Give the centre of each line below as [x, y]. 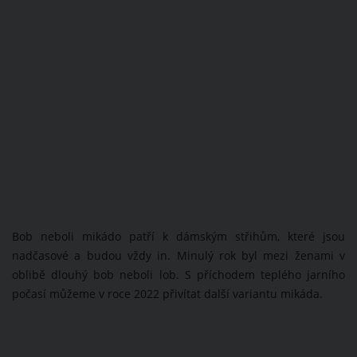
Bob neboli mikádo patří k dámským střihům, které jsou [178, 237]
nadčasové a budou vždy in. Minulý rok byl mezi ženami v [178, 256]
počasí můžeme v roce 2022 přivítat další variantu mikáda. [169, 294]
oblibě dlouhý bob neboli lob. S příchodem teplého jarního [178, 275]
